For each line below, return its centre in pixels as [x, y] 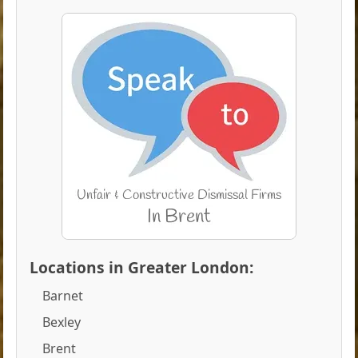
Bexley [62, 322]
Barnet [63, 296]
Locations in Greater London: [142, 268]
